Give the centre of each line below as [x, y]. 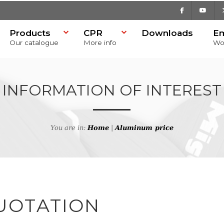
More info [100, 42]
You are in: [69, 128]
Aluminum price [144, 128]
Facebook [197, 10]
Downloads [167, 33]
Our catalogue [34, 42]
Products [30, 33]
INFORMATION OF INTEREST [112, 90]
